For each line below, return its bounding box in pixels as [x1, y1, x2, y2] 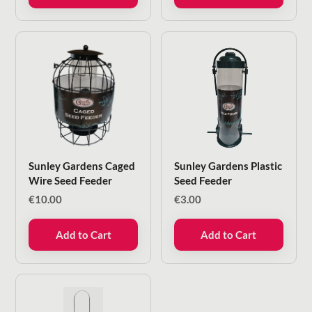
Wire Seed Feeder [29, 174, 113, 187]
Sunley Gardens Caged [29, 159, 136, 173]
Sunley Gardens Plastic [174, 159, 283, 173]
